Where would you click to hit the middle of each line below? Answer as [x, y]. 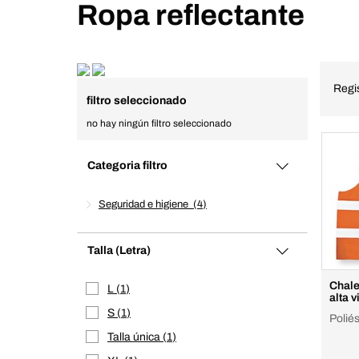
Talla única [135, 337]
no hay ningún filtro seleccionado [159, 123]
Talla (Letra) [133, 250]
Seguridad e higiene [146, 204]
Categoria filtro [127, 165]
